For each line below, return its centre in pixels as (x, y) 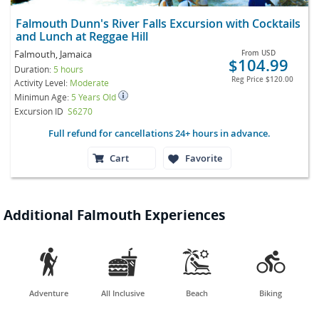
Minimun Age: (43, 96)
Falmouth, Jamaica (53, 54)
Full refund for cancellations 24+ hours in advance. (159, 133)
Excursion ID (39, 111)
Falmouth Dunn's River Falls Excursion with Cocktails (158, 23)
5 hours (68, 69)
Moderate (89, 82)
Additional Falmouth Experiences (114, 215)
